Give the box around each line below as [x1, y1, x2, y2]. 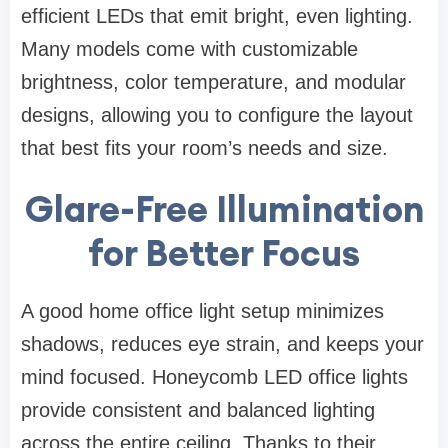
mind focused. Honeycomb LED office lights [21, 366, 408, 389]
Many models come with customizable [21, 38, 358, 61]
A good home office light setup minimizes [21, 300, 384, 323]
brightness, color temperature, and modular [21, 71, 406, 94]
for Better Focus [88, 230, 360, 277]
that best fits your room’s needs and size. [21, 137, 388, 160]
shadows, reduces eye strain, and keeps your [21, 333, 424, 356]
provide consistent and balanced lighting [21, 399, 375, 422]
